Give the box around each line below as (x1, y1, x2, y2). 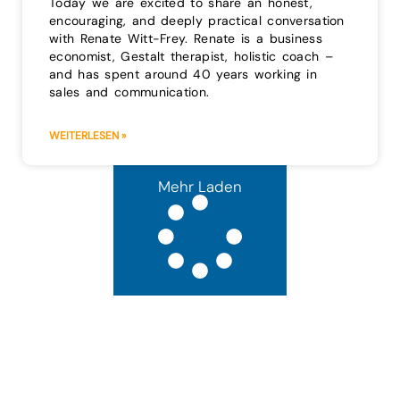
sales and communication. (49, 84, 210, 101)
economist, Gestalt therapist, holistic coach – (49, 48, 333, 65)
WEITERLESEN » (49, 129, 126, 144)
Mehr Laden (158, 177, 242, 197)
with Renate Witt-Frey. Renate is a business (49, 30, 322, 47)
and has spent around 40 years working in (49, 66, 317, 83)
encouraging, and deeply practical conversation (49, 12, 345, 29)
